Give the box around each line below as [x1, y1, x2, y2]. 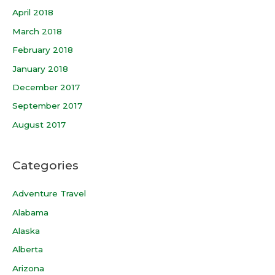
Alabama [12, 207, 48, 217]
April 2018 [12, 7, 53, 18]
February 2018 [12, 45, 73, 55]
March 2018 [12, 26, 62, 36]
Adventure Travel [12, 188, 86, 199]
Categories [12, 158, 79, 173]
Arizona [12, 263, 44, 273]
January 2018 [12, 63, 68, 74]
